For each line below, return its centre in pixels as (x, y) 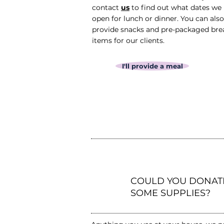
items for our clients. (128, 41)
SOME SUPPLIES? (170, 193)
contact (106, 8)
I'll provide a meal (152, 66)
